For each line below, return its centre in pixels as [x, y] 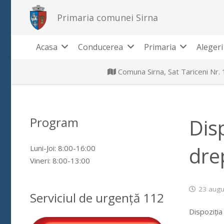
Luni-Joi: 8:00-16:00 [62, 148]
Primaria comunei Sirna [107, 17]
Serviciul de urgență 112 [97, 197]
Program [54, 122]
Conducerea [101, 47]
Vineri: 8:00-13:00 [60, 160]
